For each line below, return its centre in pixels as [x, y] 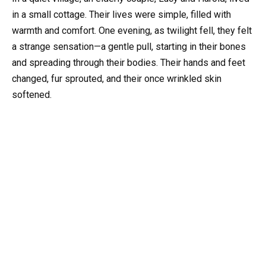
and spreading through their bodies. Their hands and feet [129, 63]
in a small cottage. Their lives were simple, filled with [121, 15]
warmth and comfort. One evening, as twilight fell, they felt [132, 31]
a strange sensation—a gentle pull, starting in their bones [129, 47]
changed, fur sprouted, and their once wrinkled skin [117, 79]
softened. [32, 95]
